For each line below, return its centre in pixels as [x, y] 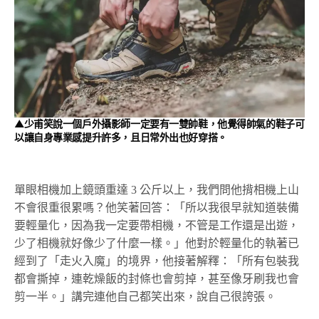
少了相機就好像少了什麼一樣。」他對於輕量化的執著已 [157, 243]
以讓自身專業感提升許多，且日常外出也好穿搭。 [121, 137]
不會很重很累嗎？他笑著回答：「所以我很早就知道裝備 [157, 207]
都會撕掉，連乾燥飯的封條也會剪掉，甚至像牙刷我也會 [157, 278]
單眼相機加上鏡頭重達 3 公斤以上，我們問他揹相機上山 [157, 189]
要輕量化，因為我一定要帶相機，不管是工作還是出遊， [157, 225]
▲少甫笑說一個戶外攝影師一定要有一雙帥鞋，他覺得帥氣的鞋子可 [159, 124]
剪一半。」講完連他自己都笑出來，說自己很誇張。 [145, 296]
